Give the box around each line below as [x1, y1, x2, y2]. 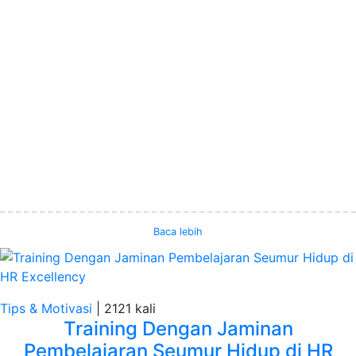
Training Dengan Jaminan [63, 316, 293, 340]
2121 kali [104, 300, 156, 316]
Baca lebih [153, 225, 203, 238]
